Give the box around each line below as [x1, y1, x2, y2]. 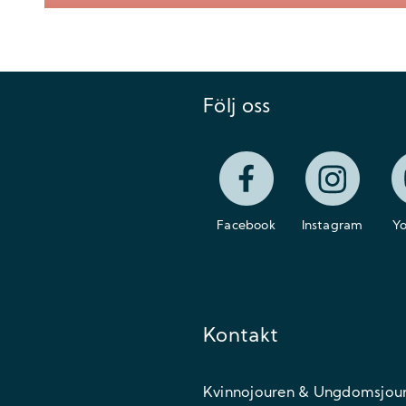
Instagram [301, 219, 363, 233]
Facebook [217, 219, 275, 233]
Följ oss [203, 97, 271, 118]
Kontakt [203, 326, 279, 347]
